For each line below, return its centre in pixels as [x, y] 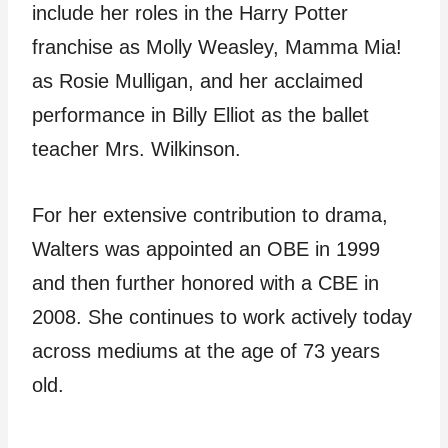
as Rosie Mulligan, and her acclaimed [197, 81]
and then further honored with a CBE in [205, 283]
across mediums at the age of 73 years [206, 351]
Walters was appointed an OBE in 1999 [206, 249]
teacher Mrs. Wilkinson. [136, 149]
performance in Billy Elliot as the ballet [200, 115]
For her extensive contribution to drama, [210, 215]
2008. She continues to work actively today [222, 317]
